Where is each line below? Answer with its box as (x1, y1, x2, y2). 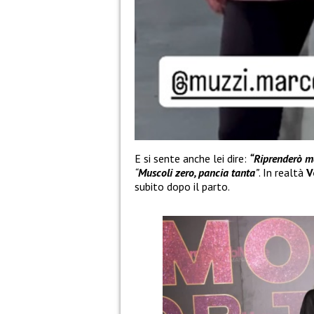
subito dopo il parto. (135, 179, 230, 194)
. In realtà (259, 165, 306, 180)
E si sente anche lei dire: (135, 151, 250, 166)
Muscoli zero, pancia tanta (138, 165, 255, 180)
